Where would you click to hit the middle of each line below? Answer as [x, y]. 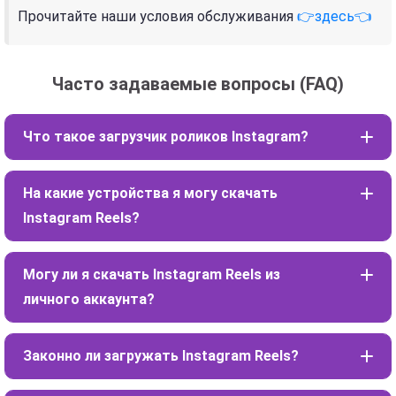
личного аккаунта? [89, 299]
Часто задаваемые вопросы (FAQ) [198, 84]
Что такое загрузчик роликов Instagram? [166, 136]
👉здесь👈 [335, 16]
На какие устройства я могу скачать [150, 193]
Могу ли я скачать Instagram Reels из [152, 274]
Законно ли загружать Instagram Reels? [161, 355]
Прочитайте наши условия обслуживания [157, 16]
